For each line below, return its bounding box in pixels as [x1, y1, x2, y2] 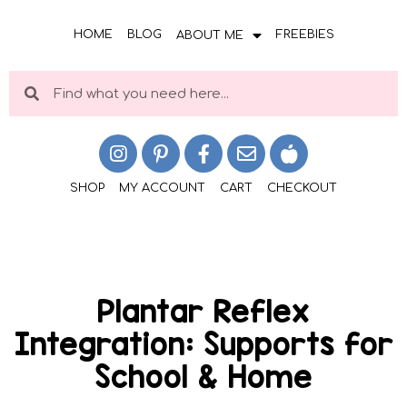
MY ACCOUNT [119, 182, 205, 195]
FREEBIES [275, 28, 334, 42]
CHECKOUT [267, 182, 337, 195]
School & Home [94, 359, 313, 395]
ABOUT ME [175, 29, 243, 43]
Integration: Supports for [14, 326, 393, 362]
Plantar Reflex [97, 293, 310, 330]
